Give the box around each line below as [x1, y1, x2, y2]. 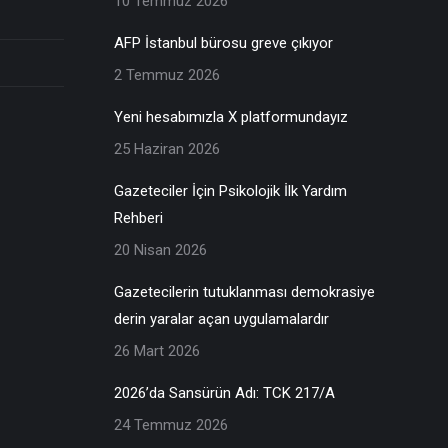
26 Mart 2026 [113, 341, 200, 360]
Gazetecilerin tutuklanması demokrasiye [113, 282, 375, 301]
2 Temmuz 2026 [113, 65, 220, 84]
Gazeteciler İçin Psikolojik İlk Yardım [113, 181, 347, 200]
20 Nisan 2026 [113, 240, 207, 259]
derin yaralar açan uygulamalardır [113, 309, 329, 328]
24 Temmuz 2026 [113, 415, 228, 434]
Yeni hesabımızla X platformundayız [113, 107, 348, 126]
